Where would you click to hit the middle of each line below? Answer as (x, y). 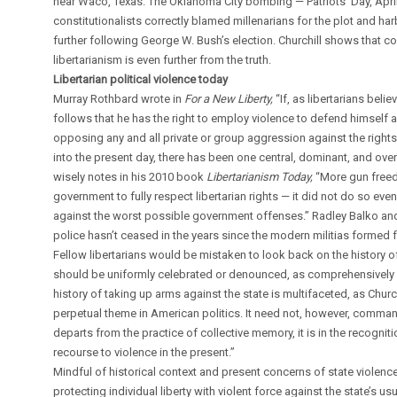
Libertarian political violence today (141, 79)
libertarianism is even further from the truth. (163, 59)
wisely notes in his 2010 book (130, 176)
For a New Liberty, (229, 98)
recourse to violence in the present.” (144, 352)
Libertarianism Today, (260, 176)
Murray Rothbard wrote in (119, 98)
